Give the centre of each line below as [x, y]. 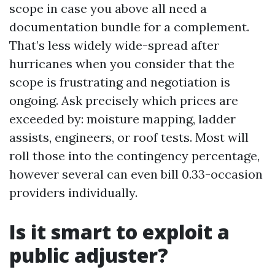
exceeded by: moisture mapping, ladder [122, 119]
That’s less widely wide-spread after [114, 45]
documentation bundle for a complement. [129, 27]
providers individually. [73, 192]
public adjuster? [89, 255]
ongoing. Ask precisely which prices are [124, 100]
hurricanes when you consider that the [122, 64]
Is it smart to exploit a [119, 232]
